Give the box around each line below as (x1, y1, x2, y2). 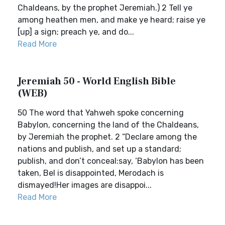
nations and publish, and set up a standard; (18, 144, 181, 154)
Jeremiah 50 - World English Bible (18, 75, 176, 88)
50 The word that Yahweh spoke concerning (18, 108, 184, 118)
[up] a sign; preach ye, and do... (18, 27, 134, 37)
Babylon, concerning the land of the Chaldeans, (18, 120, 199, 130)
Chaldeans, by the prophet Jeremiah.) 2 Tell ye (18, 3, 192, 13)
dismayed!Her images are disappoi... (18, 180, 152, 190)
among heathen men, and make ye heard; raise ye (18, 15, 205, 25)
